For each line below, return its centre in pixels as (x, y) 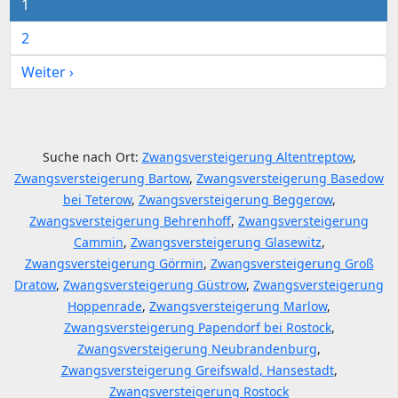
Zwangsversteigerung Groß (292, 263)
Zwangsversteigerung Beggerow (235, 199)
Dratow (35, 285)
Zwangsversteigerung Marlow (238, 306)
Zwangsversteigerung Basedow (290, 178)
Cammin (98, 242)
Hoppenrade (105, 306)
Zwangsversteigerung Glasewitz (226, 242)
